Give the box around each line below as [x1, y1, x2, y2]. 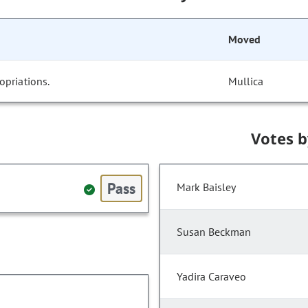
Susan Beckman [177, 225, 251, 239]
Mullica [228, 74, 264, 89]
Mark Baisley [177, 180, 236, 195]
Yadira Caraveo [177, 269, 246, 284]
